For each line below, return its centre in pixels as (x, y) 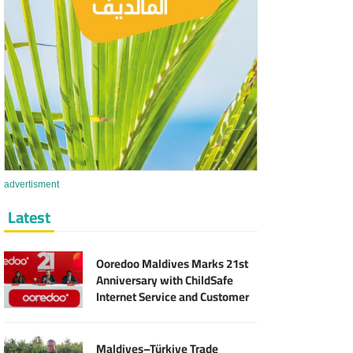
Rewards (119, 313)
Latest (30, 217)
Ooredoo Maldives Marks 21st (173, 263)
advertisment (32, 185)
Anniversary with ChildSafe (165, 280)
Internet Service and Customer (173, 296)
